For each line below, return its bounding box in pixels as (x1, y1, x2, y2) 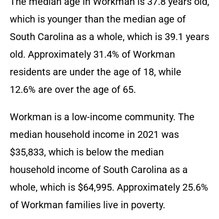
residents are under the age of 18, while (10, 66, 181, 78)
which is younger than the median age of (10, 13, 186, 25)
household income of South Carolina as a (10, 164, 188, 176)
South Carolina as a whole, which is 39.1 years (10, 31, 209, 43)
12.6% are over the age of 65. (10, 84, 136, 96)
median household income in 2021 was (10, 129, 179, 141)
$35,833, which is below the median (10, 146, 164, 158)
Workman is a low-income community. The (10, 111, 195, 123)
